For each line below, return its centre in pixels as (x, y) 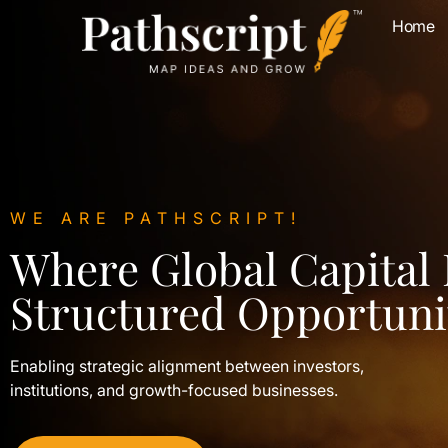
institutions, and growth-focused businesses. (174, 390)
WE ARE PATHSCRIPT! (156, 218)
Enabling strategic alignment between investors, (187, 366)
